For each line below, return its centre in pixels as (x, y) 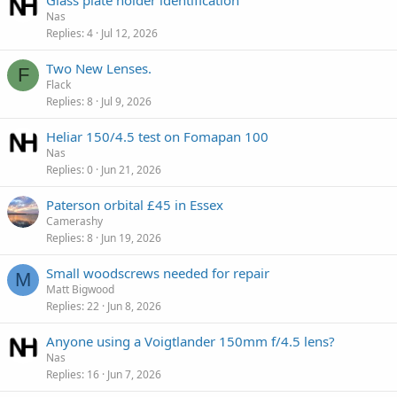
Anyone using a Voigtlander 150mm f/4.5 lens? (191, 341)
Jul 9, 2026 (126, 101)
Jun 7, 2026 (134, 374)
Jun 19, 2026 (131, 238)
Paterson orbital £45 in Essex (135, 205)
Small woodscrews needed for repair (158, 273)
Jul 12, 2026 (129, 33)
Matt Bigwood (80, 289)
